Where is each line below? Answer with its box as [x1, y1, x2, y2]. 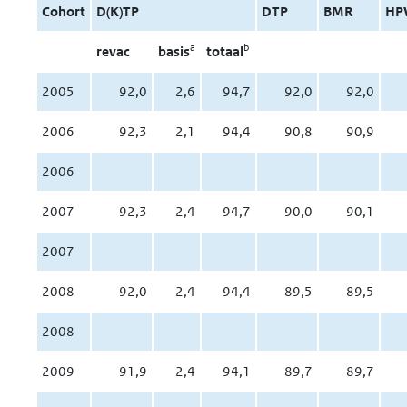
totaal [205, 43, 243, 60]
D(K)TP [95, 3, 139, 20]
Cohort [41, 3, 85, 20]
